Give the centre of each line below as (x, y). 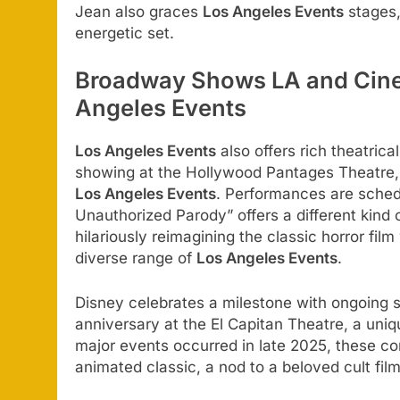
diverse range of (136, 258)
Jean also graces (139, 11)
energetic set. (125, 33)
